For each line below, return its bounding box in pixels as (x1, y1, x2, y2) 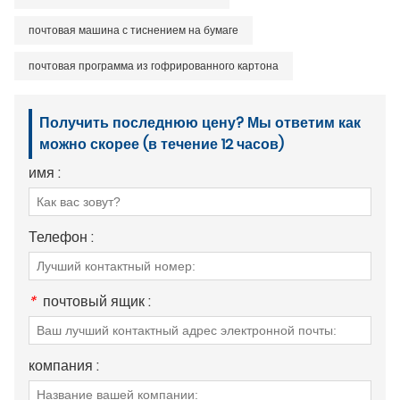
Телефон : (29, 226, 94, 247)
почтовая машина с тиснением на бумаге (29, 21, 238, 37)
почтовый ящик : (43, 290, 151, 312)
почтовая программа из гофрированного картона (29, 57, 279, 73)
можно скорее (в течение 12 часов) (39, 133, 284, 154)
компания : (29, 354, 99, 376)
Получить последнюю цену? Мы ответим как (39, 112, 361, 133)
